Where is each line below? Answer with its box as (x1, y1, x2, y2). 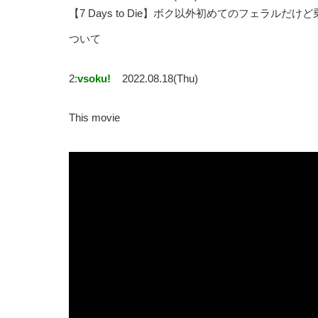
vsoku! (77, 72, 111, 85)
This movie (69, 111, 120, 124)
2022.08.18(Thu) (122, 72, 198, 85)
